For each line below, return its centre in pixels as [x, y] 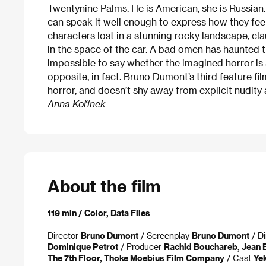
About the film [104, 186]
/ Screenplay [165, 235]
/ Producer [141, 247]
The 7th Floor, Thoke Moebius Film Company [136, 258]
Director [64, 235]
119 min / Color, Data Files [99, 213]
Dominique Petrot [83, 247]
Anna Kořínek [77, 104]
